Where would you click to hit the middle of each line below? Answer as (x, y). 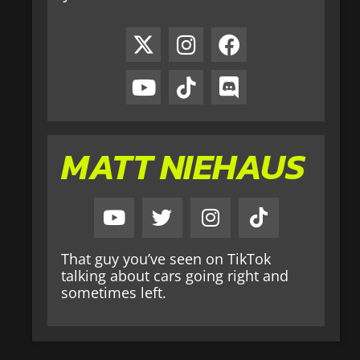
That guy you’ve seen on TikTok (166, 258)
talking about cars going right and (175, 275)
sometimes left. (114, 292)
